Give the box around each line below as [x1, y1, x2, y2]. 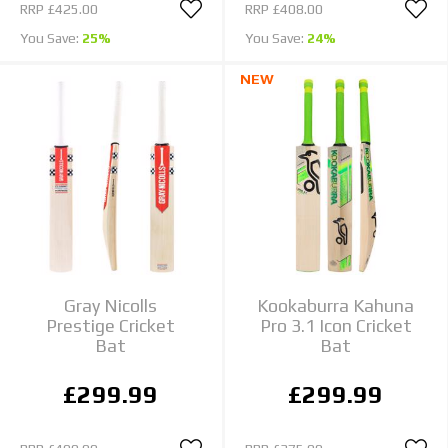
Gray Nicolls [64, 295, 158, 317]
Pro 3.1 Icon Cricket [259, 315, 412, 337]
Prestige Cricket [46, 315, 176, 337]
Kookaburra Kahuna [257, 295, 415, 317]
